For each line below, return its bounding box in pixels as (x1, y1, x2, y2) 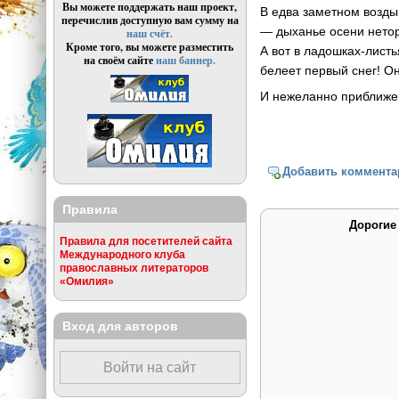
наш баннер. (156, 53, 216, 69)
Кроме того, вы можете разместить (66, 39, 234, 55)
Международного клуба (59, 248, 185, 261)
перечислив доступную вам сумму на (61, 12, 239, 28)
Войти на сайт (103, 360, 197, 376)
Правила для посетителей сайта (59, 235, 232, 248)
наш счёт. (126, 26, 174, 42)
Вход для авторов (61, 318, 178, 333)
